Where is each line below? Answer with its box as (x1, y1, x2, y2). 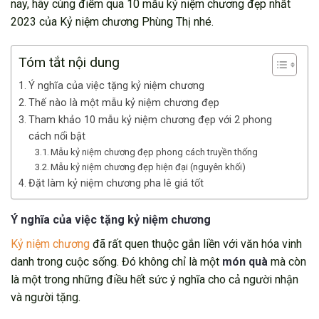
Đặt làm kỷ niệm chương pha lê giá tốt (28, 177, 204, 190)
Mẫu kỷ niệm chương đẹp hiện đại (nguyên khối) (51, 162, 246, 173)
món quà (222, 254, 268, 268)
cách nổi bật (28, 130, 85, 143)
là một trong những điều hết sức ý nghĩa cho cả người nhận (11, 272, 298, 286)
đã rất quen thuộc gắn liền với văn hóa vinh (90, 236, 302, 251)
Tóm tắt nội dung (19, 54, 120, 71)
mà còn (268, 254, 306, 268)
